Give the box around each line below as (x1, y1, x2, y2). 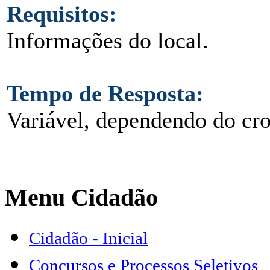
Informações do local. (7, 28, 209, 53)
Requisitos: (7, 1, 117, 27)
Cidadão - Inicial (29, 228, 148, 248)
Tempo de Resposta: (7, 81, 204, 106)
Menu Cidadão (5, 183, 158, 211)
